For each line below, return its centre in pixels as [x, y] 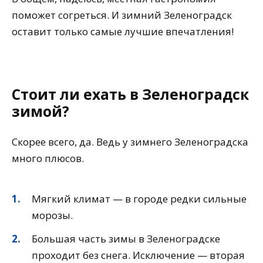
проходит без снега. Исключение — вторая [138, 255]
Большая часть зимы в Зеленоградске [126, 238]
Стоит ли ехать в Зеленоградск [130, 94]
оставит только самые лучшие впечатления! [123, 31]
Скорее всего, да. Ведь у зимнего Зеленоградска [130, 142]
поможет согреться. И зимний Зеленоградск [122, 15]
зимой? [41, 111]
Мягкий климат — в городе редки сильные [139, 198]
